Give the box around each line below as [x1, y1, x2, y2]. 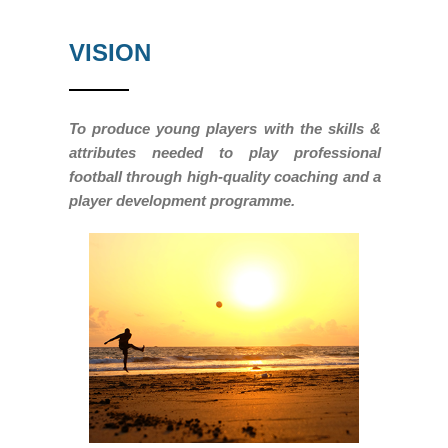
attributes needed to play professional [69, 143, 381, 161]
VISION [69, 38, 151, 66]
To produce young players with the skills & [69, 119, 381, 137]
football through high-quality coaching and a [69, 167, 381, 185]
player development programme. [69, 191, 295, 209]
